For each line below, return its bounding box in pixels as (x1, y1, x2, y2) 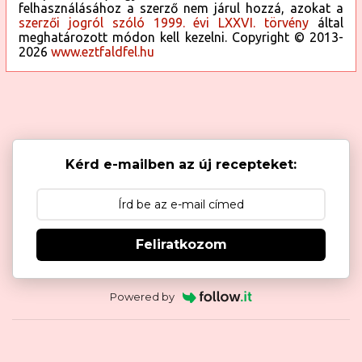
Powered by (110, 290, 175, 304)
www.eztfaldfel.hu (51, 44, 154, 60)
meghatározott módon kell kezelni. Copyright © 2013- (19, 30, 343, 45)
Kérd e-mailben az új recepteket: (65, 157, 297, 173)
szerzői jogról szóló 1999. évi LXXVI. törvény (19, 15, 309, 31)
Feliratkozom (135, 237, 227, 253)
